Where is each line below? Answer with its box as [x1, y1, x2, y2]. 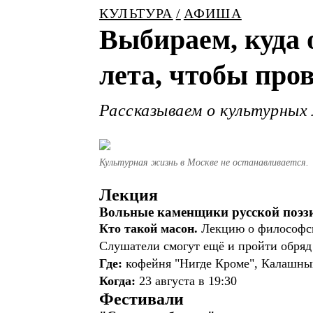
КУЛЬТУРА [99, 6, 173, 21]
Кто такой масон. [99, 221, 198, 235]
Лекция [99, 186, 158, 204]
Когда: [99, 274, 136, 288]
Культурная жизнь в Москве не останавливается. [99, 157, 309, 168]
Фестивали [99, 290, 184, 308]
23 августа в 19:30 [136, 274, 244, 288]
